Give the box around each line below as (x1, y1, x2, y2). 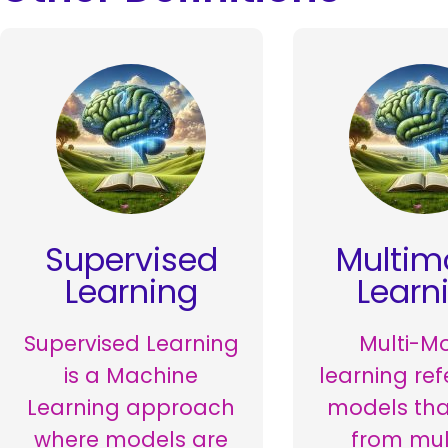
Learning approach (27, 393, 236, 423)
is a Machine (64, 361, 199, 391)
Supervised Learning (23, 329, 239, 359)
